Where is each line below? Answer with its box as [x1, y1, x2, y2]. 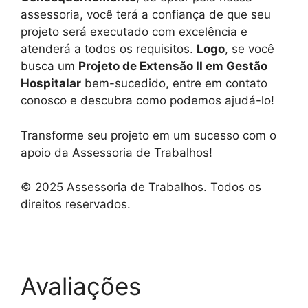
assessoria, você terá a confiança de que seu [21, 8, 271, 21]
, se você [225, 42, 274, 56]
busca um [21, 59, 78, 73]
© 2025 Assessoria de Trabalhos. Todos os [21, 180, 261, 194]
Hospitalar [21, 76, 81, 90]
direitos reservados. [21, 197, 131, 211]
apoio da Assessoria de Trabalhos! [21, 145, 212, 159]
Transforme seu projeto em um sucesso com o [21, 128, 276, 142]
